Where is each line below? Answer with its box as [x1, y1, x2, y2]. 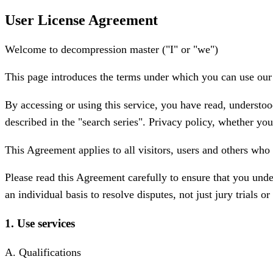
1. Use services [5, 216, 75, 230]
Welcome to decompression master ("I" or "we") [5, 43, 218, 55]
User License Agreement [5, 12, 158, 28]
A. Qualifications [5, 246, 81, 258]
